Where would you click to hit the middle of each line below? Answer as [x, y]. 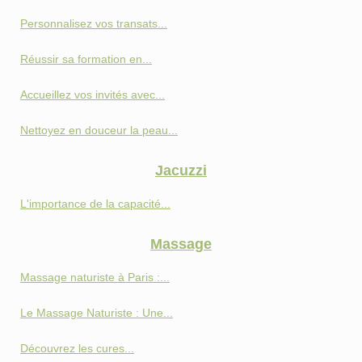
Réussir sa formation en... [86, 59]
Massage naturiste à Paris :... [95, 278]
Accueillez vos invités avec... [93, 95]
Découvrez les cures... [77, 349]
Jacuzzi [181, 171]
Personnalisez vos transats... [94, 24]
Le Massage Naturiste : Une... [97, 313]
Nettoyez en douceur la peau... [99, 130]
